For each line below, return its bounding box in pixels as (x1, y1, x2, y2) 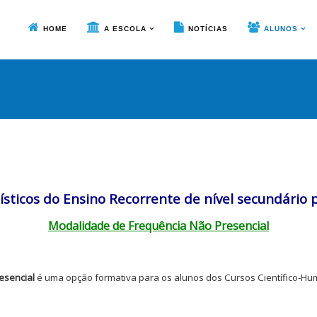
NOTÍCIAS (188, 25, 228, 33)
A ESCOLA (104, 25, 146, 33)
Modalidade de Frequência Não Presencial (48, 218, 269, 234)
